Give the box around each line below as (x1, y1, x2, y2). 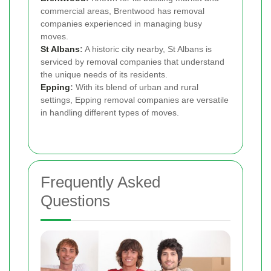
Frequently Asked (41, 173, 160, 192)
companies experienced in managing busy (41, 19, 202, 29)
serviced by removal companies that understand (41, 57, 224, 67)
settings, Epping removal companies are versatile (41, 95, 229, 105)
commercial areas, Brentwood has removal (41, 6, 204, 16)
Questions (41, 192, 110, 211)
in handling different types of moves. (41, 108, 179, 118)
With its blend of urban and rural (73, 82, 198, 93)
